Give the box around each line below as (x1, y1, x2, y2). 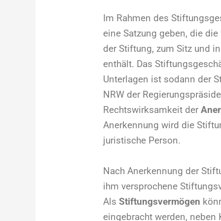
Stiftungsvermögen (118, 195, 200, 207)
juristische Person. (103, 135, 181, 147)
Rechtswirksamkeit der (103, 104, 201, 116)
